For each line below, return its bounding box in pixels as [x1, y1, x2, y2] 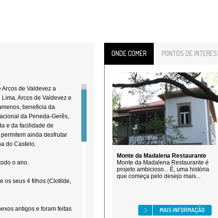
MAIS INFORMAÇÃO [160, 206, 205, 214]
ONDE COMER [111, 49, 146, 57]
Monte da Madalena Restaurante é [117, 159, 209, 166]
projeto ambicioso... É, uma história [117, 166, 209, 173]
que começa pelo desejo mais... [117, 173, 200, 180]
